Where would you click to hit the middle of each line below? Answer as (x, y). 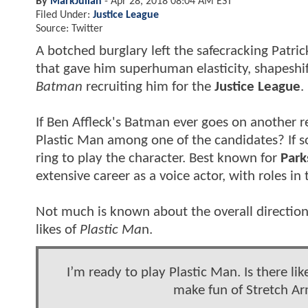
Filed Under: (64, 15)
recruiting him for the (148, 87)
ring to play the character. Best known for (158, 158)
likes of (56, 230)
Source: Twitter (69, 29)
